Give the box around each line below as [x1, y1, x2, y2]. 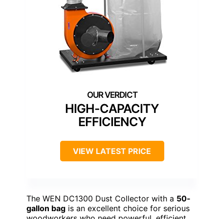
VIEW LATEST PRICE [73, 146, 151, 156]
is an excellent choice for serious [66, 203, 190, 213]
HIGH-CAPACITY [65, 101, 159, 116]
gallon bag [26, 203, 66, 213]
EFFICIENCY [78, 114, 146, 129]
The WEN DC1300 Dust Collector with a [26, 193, 176, 203]
